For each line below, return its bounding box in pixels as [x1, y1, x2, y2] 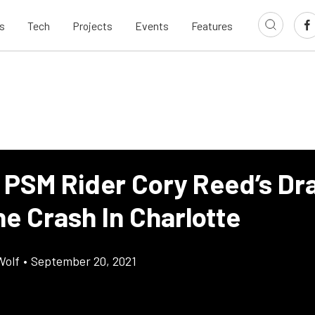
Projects [72, 18, 112, 32]
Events [135, 18, 169, 32]
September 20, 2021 [31, 253, 136, 269]
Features [191, 18, 233, 32]
